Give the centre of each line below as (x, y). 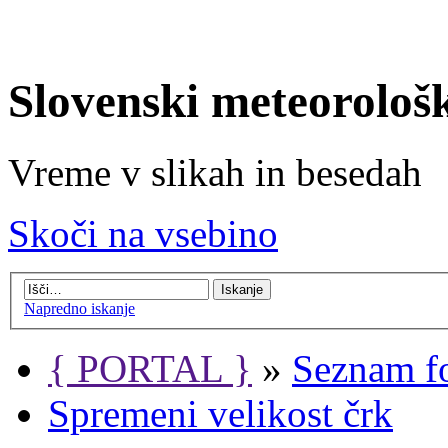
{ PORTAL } (150, 369)
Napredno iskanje (79, 309)
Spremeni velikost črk (220, 414)
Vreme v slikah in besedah (215, 172)
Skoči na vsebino (143, 233)
